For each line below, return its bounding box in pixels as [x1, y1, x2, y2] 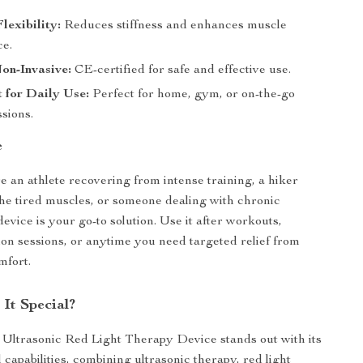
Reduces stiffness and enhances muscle [61, 19, 288, 32]
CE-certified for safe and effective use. [71, 64, 292, 77]
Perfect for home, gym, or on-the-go [89, 88, 296, 101]
